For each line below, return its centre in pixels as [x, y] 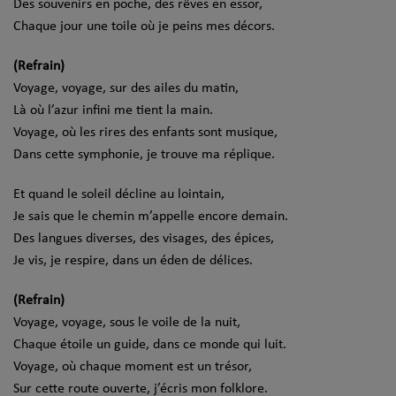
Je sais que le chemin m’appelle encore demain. [151, 216]
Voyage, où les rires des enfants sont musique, [145, 132]
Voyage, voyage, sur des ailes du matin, [126, 88]
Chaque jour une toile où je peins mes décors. [144, 26]
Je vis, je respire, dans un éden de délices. [133, 260]
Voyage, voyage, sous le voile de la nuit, [127, 322]
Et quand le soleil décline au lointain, [119, 194]
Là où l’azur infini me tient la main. [113, 110]
